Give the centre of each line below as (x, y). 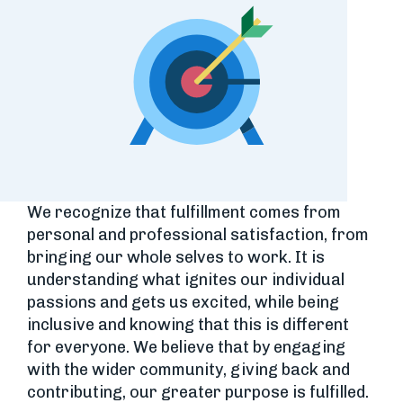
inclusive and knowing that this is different (188, 325)
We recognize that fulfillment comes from (184, 213)
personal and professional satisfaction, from (198, 235)
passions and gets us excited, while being (183, 303)
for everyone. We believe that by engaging (186, 348)
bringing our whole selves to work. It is (176, 258)
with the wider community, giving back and (188, 370)
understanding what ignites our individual (186, 280)
